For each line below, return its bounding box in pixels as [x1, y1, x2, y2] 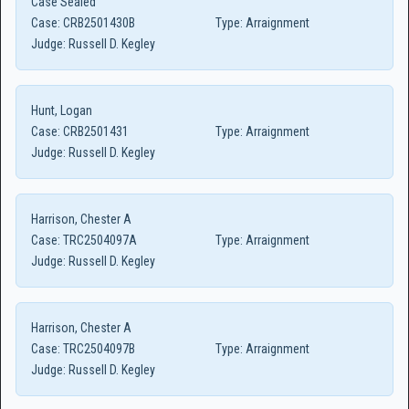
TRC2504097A [60, 233, 137, 247]
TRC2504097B [60, 341, 135, 356]
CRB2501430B [60, 16, 135, 30]
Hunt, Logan [31, 103, 92, 118]
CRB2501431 [60, 124, 129, 139]
